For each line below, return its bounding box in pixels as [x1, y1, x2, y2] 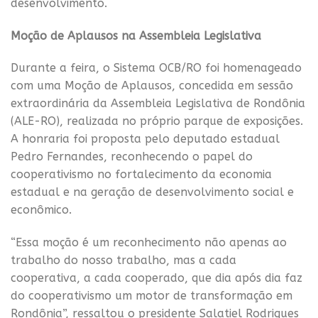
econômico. [11, 203, 72, 217]
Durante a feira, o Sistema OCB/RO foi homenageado [11, 61, 302, 75]
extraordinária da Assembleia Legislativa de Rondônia [11, 97, 305, 111]
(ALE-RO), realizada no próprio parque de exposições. [11, 114, 303, 128]
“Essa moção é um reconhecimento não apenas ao [11, 236, 287, 250]
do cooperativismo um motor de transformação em [11, 289, 292, 303]
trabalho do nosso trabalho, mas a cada [11, 253, 236, 268]
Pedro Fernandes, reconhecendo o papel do [11, 150, 253, 164]
